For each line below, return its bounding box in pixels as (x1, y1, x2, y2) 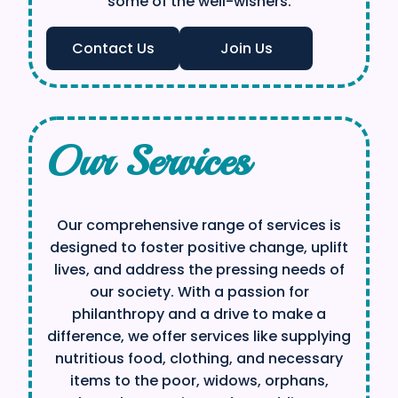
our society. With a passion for (89, 281, 309, 302)
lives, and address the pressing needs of (53, 259, 345, 280)
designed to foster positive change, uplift (50, 236, 348, 258)
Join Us (219, 37, 273, 59)
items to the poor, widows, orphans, (69, 370, 329, 391)
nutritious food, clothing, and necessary (55, 347, 343, 369)
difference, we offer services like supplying (47, 325, 351, 346)
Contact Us (71, 37, 155, 59)
